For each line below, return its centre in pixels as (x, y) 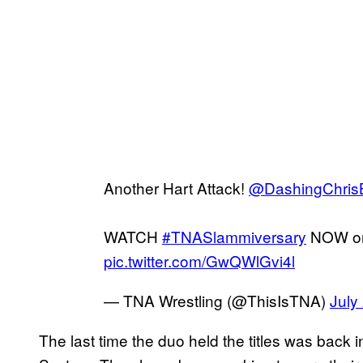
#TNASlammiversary (234, 236)
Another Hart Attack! (176, 187)
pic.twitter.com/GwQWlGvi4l (199, 260)
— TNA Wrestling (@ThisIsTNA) (217, 300)
